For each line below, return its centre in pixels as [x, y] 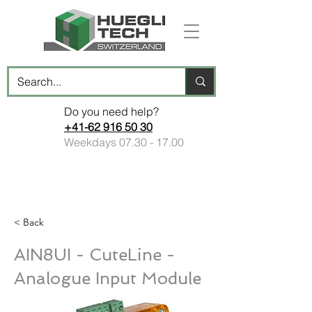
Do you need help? [111, 111]
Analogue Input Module [108, 278]
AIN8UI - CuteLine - [94, 255]
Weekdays [92, 142]
